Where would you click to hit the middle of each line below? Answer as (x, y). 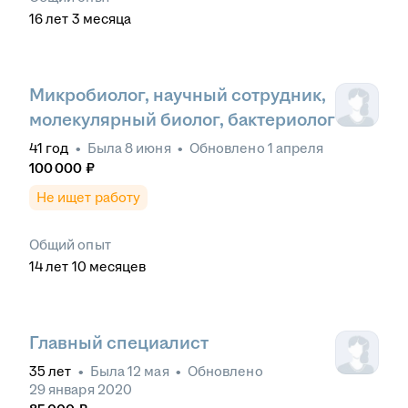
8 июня (148, 148)
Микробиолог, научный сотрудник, (178, 96)
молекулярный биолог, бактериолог (182, 120)
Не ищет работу (88, 198)
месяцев (117, 267)
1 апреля (296, 148)
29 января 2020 (81, 390)
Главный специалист (119, 343)
